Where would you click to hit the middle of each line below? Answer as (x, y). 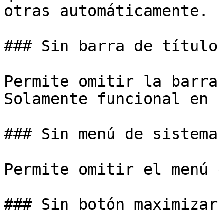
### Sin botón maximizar (111, 204)
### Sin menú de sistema (111, 134)
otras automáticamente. (106, 11)
